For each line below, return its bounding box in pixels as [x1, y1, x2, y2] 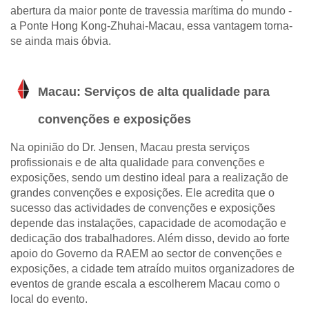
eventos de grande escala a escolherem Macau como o [10, 278, 280, 290]
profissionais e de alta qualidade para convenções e [10, 157, 265, 169]
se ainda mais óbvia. [10, 35, 111, 48]
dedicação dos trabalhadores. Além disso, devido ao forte [10, 232, 290, 245]
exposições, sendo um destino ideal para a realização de [10, 172, 288, 184]
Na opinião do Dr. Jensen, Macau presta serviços [10, 141, 250, 154]
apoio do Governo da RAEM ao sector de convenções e [10, 248, 282, 260]
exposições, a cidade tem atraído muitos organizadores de [10, 263, 295, 275]
